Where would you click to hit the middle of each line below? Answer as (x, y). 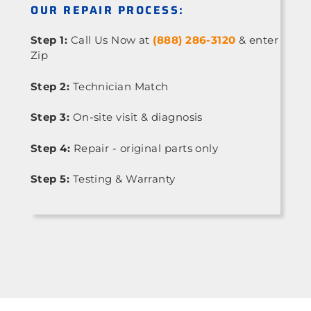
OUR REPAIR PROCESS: (108, 10)
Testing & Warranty (123, 179)
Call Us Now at (110, 40)
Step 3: (50, 117)
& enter (257, 40)
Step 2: (50, 86)
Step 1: (49, 40)
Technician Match (119, 86)
